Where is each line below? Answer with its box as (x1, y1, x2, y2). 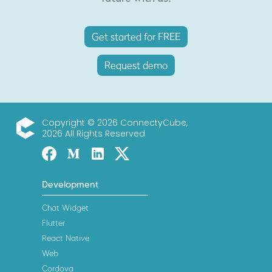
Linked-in (90, 146, 132, 160)
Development (42, 178, 99, 190)
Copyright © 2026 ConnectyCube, (42, 116, 188, 129)
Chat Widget (42, 202, 89, 212)
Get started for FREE (92, 30, 180, 42)
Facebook (41, 146, 85, 160)
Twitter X (114, 146, 155, 160)
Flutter (42, 217, 65, 228)
